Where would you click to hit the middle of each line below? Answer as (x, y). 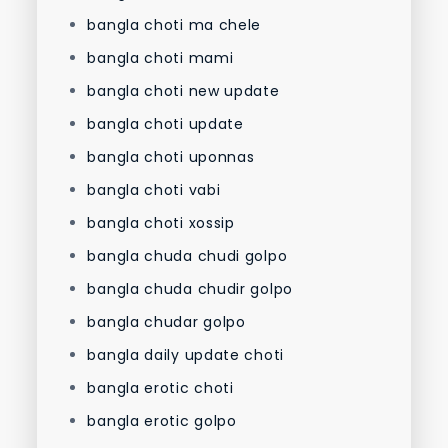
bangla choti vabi (154, 190)
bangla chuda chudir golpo (190, 289)
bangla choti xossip (161, 223)
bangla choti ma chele (174, 25)
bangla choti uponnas (171, 157)
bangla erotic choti (160, 388)
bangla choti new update (183, 91)
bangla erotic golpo (162, 421)
